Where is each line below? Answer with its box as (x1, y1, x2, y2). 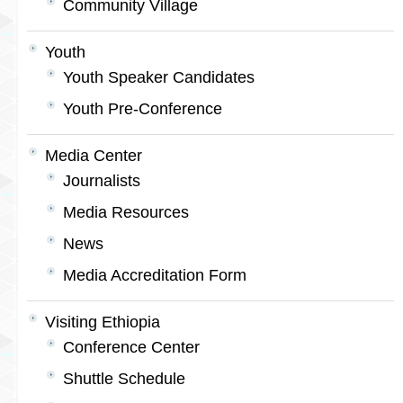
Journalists (63, 172, 140, 190)
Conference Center (63, 338, 200, 356)
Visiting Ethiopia (45, 313, 160, 331)
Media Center (45, 147, 142, 165)
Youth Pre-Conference (63, 100, 222, 118)
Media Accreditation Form (63, 266, 246, 284)
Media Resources (63, 203, 189, 221)
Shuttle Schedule (63, 370, 185, 388)
